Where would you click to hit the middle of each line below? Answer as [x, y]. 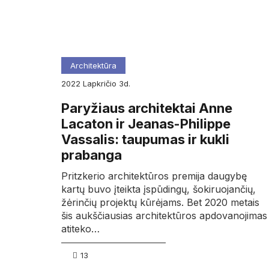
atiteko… [80, 229]
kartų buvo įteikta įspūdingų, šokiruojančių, [159, 189]
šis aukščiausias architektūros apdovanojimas [164, 216]
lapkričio [103, 83]
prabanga [92, 155]
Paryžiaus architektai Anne [147, 108]
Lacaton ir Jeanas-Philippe [146, 124]
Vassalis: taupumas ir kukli [145, 140]
